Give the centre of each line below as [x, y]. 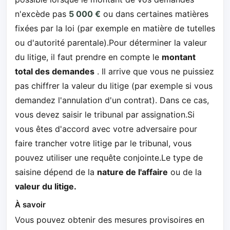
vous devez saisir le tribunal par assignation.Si [105, 114]
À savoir [30, 204]
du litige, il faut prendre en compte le [88, 57]
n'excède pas [42, 14]
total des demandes [55, 71]
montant [179, 57]
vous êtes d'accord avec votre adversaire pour [106, 129]
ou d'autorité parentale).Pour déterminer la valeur [111, 42]
